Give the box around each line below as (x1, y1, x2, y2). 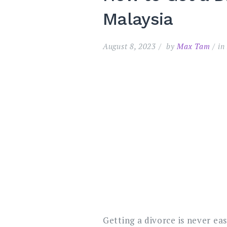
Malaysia (103, 9, 173, 29)
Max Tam (177, 41, 210, 51)
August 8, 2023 (103, 41, 156, 51)
